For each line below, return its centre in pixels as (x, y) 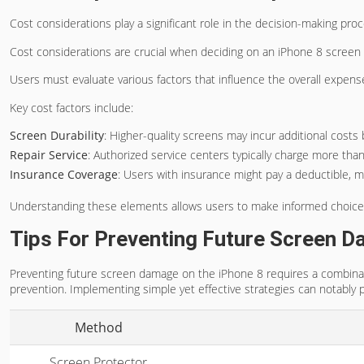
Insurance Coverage (64, 174)
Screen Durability (57, 135)
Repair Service (49, 155)
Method (98, 327)
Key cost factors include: (71, 107)
